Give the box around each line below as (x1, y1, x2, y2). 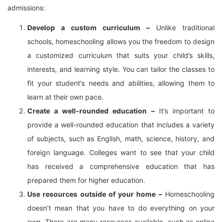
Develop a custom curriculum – (27, 23, 150, 32)
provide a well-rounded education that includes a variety (27, 120, 215, 129)
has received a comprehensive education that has (27, 162, 215, 170)
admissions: (7, 3, 45, 12)
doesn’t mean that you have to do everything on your (27, 204, 215, 212)
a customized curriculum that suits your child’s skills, (27, 51, 215, 59)
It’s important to (154, 107, 215, 115)
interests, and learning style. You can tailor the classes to (27, 65, 215, 73)
